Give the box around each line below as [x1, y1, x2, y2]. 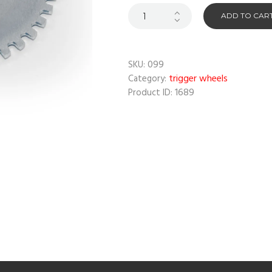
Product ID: [128, 86, 175, 101]
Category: [128, 72, 169, 87]
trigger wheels [169, 71, 228, 87]
